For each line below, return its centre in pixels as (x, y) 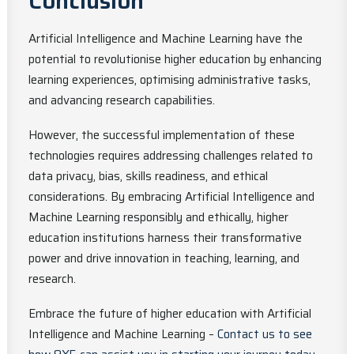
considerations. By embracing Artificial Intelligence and (171, 197)
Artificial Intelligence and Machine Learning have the (166, 39)
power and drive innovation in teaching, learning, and (164, 258)
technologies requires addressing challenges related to (171, 156)
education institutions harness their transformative (165, 238)
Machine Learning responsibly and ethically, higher (158, 217)
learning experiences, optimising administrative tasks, (169, 80)
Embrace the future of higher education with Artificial (170, 314)
